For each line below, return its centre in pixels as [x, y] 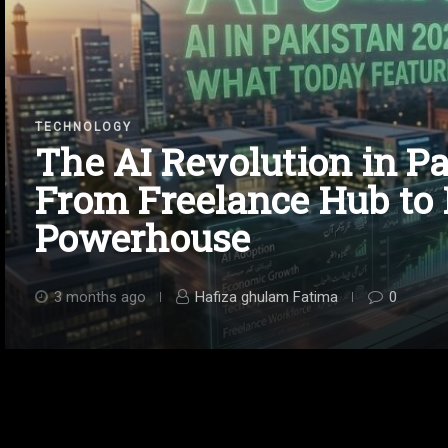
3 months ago [100, 297]
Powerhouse [143, 237]
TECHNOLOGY [83, 126]
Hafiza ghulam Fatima [266, 297]
